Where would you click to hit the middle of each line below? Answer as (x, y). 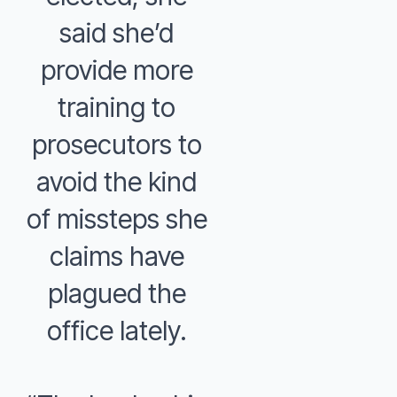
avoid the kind (117, 182)
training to (117, 107)
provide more (117, 70)
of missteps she (117, 219)
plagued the (117, 293)
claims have (117, 256)
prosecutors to (117, 144)
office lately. (117, 331)
